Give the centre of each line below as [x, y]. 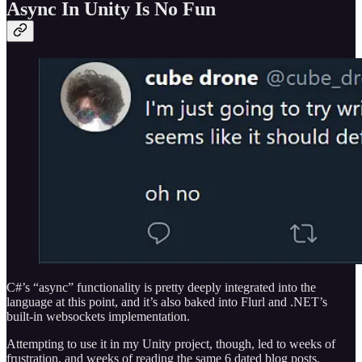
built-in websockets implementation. [98, 317]
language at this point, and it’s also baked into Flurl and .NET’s [167, 302]
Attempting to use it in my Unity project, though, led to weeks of [171, 344]
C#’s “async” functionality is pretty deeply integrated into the [161, 288]
